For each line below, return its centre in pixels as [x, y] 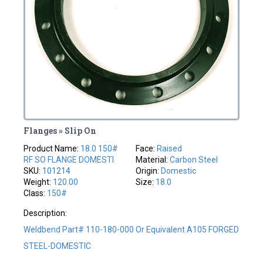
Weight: [38, 182]
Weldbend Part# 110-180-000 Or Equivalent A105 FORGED [131, 229]
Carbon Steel [194, 159]
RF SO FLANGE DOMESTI [69, 159]
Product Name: [52, 148]
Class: [36, 193]
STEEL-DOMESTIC [58, 246]
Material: [153, 159]
